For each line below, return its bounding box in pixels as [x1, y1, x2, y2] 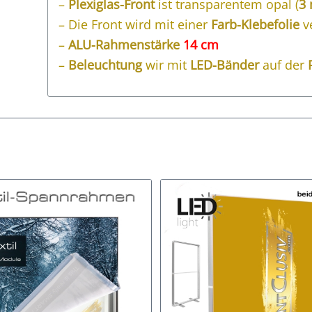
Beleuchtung [68, 56, 143, 74]
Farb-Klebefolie [211, 16, 300, 33]
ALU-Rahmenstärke [68, 36, 184, 54]
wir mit [142, 56, 187, 74]
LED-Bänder [187, 56, 263, 74]
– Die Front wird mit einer [58, 16, 212, 33]
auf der [263, 56, 309, 74]
